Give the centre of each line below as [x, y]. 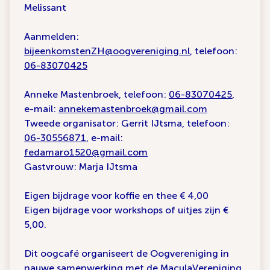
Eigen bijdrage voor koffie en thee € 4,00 [116, 196]
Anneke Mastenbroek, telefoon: [96, 94]
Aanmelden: [52, 36]
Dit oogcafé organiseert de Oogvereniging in [127, 253]
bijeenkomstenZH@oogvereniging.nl [107, 51]
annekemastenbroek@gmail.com [133, 109]
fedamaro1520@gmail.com [86, 152]
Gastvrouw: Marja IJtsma [81, 167]
